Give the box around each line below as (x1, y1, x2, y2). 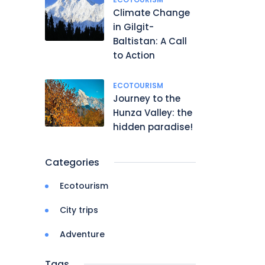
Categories (45, 156, 99, 169)
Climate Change (113, 7, 190, 19)
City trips (60, 204, 98, 216)
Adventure (60, 228, 105, 240)
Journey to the (113, 92, 180, 105)
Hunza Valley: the (113, 106, 192, 119)
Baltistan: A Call (113, 35, 187, 47)
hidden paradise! (113, 121, 193, 133)
